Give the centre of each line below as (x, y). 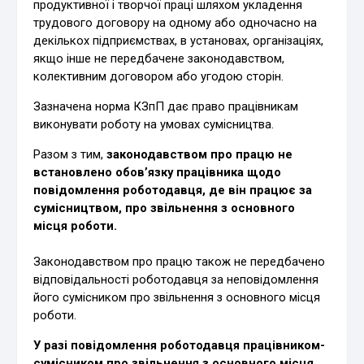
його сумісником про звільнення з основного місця (177, 297)
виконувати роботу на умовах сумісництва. (154, 124)
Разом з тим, (70, 154)
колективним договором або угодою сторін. (159, 76)
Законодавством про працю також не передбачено (180, 261)
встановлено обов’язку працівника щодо (158, 172)
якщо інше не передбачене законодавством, (159, 58)
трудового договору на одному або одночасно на (175, 22)
